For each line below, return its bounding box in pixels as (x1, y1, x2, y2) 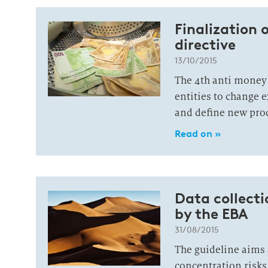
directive (174, 35, 236, 53)
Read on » (174, 127, 221, 139)
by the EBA (174, 205, 248, 223)
